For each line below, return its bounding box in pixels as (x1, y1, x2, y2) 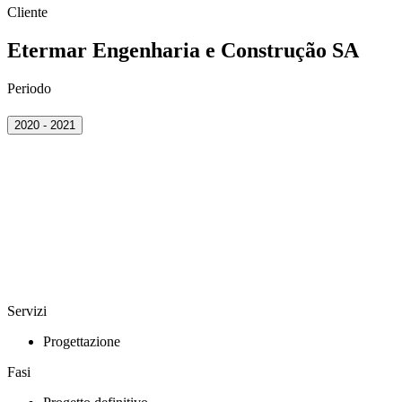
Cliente (7, 4, 48, 21)
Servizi (7, 303, 47, 319)
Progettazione (43, 334, 120, 350)
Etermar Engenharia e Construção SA (7, 38, 359, 62)
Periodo (7, 80, 51, 96)
